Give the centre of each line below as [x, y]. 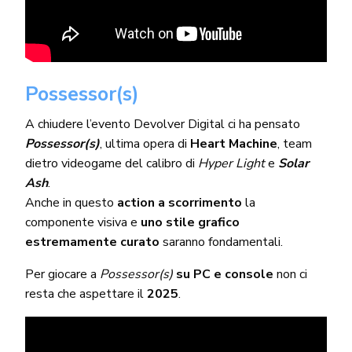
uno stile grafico [191, 222]
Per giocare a [62, 274]
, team [295, 143]
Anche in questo [71, 202]
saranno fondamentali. [223, 242]
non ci [292, 274]
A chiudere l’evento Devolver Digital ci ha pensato [163, 124]
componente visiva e [83, 222]
